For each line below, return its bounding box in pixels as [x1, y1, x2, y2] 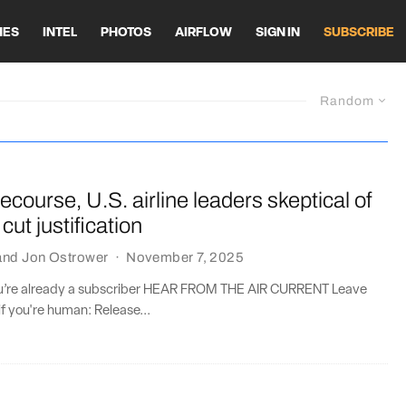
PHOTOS [101, 25, 151, 40]
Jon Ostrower [22, 249, 109, 265]
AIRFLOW [175, 25, 232, 40]
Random [320, 94, 374, 108]
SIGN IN [256, 25, 300, 40]
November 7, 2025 [126, 249, 245, 265]
